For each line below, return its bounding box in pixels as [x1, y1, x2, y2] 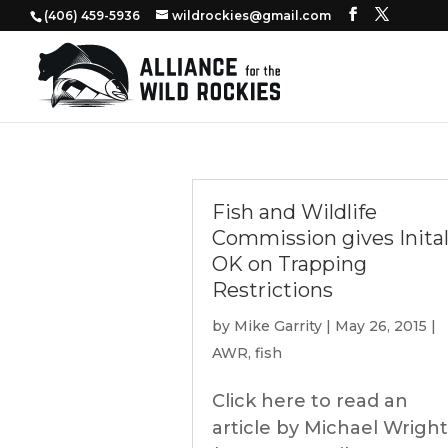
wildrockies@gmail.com [172, 8, 331, 23]
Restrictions [212, 278, 333, 302]
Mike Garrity [234, 317, 322, 335]
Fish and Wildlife [212, 200, 377, 224]
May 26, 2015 [335, 317, 427, 335]
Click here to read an [212, 390, 408, 412]
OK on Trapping [212, 252, 367, 276]
